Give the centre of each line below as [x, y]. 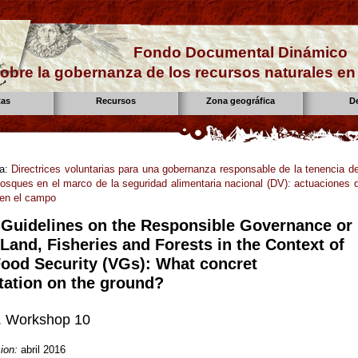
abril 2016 [43, 349]
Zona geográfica [241, 101]
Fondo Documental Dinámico [241, 52]
